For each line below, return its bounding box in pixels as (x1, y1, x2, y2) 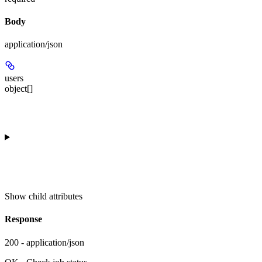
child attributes (29, 191, 82, 202)
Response (5, 214, 42, 225)
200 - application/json (5, 237, 84, 247)
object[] (5, 84, 33, 94)
